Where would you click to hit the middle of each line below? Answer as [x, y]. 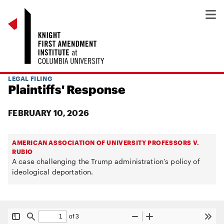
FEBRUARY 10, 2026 [49, 113]
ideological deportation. [53, 172]
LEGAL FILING [30, 78]
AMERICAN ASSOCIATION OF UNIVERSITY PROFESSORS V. [106, 142]
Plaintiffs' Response [67, 89]
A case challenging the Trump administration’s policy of [106, 161]
